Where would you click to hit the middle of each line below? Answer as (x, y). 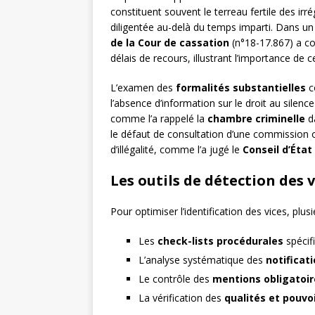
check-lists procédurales (220, 241)
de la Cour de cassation (170, 43)
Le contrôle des (175, 279)
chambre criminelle (256, 119)
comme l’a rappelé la (159, 119)
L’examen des (143, 88)
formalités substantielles (241, 88)
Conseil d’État (277, 150)
